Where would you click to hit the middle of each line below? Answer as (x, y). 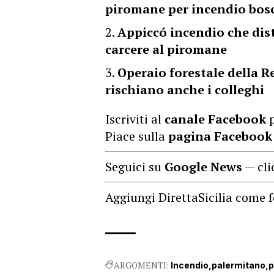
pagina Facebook (220, 136)
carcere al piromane (166, 49)
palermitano (239, 265)
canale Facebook (215, 119)
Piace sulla (137, 136)
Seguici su (135, 166)
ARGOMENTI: (141, 265)
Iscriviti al (135, 119)
